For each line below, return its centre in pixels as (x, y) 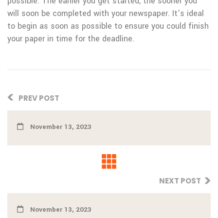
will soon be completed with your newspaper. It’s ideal (106, 13)
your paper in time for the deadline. (71, 39)
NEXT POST (180, 181)
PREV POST (38, 98)
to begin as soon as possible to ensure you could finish (108, 26)
